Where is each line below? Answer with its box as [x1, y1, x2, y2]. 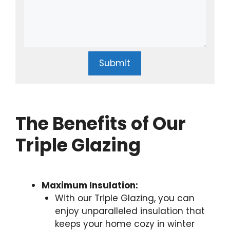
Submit [99, 56, 131, 69]
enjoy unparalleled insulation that [54, 205, 205, 218]
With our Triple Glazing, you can [54, 192, 195, 205]
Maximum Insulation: [42, 179, 138, 192]
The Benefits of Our [15, 111, 186, 137]
